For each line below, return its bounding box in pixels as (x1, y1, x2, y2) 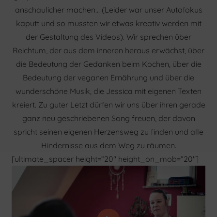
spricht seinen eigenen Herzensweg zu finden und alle (14, 127, 203, 137)
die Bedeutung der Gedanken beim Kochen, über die (15, 59, 201, 69)
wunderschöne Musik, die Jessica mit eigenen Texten (15, 86, 201, 96)
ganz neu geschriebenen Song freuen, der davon (22, 113, 195, 124)
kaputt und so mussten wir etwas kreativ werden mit (15, 18, 201, 29)
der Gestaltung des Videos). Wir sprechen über (26, 32, 191, 42)
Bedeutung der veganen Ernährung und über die (23, 73, 194, 83)
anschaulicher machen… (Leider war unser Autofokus (15, 5, 202, 15)
